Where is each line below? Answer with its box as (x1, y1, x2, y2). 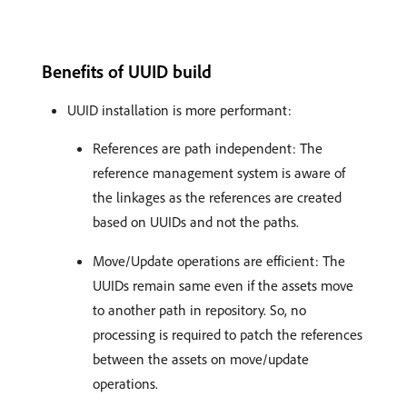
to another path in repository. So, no (93, 301, 306, 319)
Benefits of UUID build (42, 60, 212, 83)
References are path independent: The (93, 139, 323, 157)
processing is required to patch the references (93, 325, 362, 343)
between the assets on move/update (93, 350, 309, 368)
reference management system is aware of (93, 164, 345, 182)
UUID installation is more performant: (67, 101, 292, 119)
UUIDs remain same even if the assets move (93, 276, 353, 294)
